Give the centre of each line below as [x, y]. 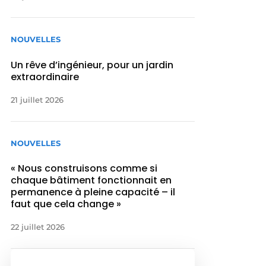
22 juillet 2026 [38, 227]
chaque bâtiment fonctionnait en [91, 180]
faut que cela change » [66, 204]
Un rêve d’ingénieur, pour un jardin [92, 65]
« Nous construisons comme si [84, 168]
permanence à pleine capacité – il [93, 192]
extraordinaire [46, 77]
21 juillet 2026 [37, 99]
